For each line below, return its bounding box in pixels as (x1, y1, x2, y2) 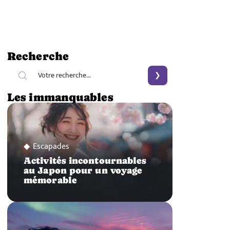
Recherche (7, 49, 69, 63)
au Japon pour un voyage (24, 165, 143, 176)
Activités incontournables (24, 156, 147, 166)
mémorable (24, 175, 77, 186)
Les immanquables (7, 90, 113, 104)
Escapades (33, 140, 69, 154)
